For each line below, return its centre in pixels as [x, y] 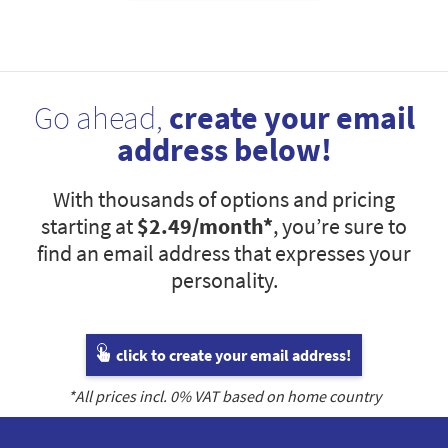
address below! [224, 150]
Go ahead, [101, 118]
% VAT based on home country [279, 396]
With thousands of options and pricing [224, 199]
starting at [89, 226]
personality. [224, 280]
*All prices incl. [118, 396]
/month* [232, 226]
